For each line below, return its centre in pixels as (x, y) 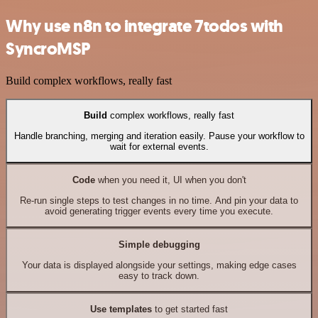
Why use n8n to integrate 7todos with (144, 27)
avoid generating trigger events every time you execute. (159, 211)
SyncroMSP (48, 49)
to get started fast (190, 309)
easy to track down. (159, 275)
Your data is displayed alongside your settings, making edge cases (159, 265)
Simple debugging (159, 245)
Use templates (121, 309)
